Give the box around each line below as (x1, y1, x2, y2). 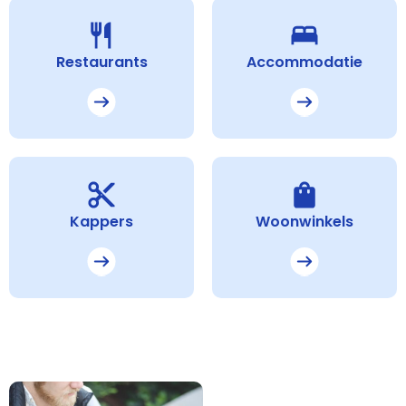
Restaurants (55, 52, 148, 73)
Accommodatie (246, 52, 362, 73)
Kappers (70, 211, 133, 233)
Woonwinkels (256, 211, 353, 233)
